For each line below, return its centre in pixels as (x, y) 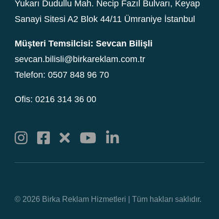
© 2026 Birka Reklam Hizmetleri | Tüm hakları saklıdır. (108, 199)
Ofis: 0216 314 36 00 (55, 99)
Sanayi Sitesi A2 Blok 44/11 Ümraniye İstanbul (105, 19)
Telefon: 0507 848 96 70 (62, 75)
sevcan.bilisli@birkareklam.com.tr (80, 59)
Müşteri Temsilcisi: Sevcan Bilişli (84, 43)
